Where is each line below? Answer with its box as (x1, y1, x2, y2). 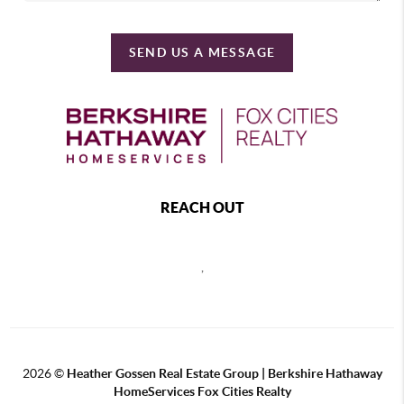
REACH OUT (160, 199, 244, 216)
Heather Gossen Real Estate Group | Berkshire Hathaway (66, 366, 382, 381)
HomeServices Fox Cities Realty (113, 384, 291, 399)
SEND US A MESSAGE (128, 44, 276, 60)
